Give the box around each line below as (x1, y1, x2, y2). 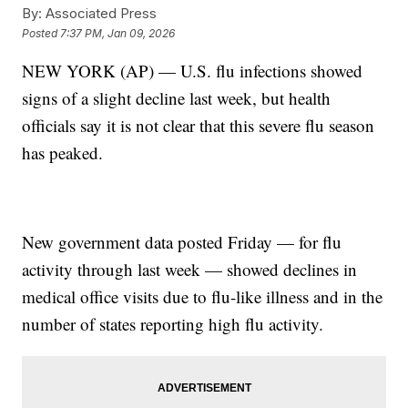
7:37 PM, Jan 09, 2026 (60, 25, 176, 40)
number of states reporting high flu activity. (22, 312, 324, 336)
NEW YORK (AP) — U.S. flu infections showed (22, 59, 363, 83)
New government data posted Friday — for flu (22, 230, 342, 254)
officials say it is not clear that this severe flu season (22, 114, 375, 138)
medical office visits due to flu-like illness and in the (22, 285, 383, 309)
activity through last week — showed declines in (22, 258, 358, 281)
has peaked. (22, 141, 104, 165)
